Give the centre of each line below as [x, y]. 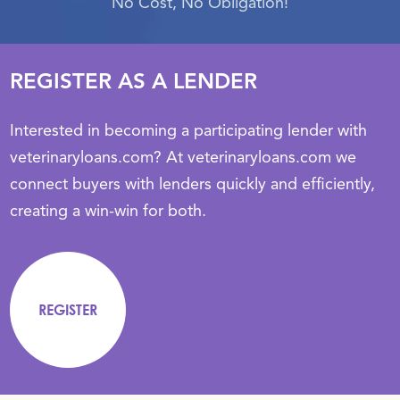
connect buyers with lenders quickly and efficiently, [193, 185]
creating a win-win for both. [108, 212]
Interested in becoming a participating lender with [189, 131]
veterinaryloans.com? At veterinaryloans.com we [183, 158]
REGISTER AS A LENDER [134, 83]
